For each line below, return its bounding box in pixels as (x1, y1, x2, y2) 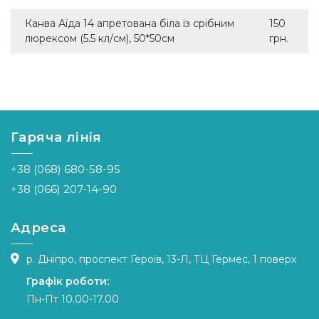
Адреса (11, 220, 66, 236)
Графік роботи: (26, 275, 109, 288)
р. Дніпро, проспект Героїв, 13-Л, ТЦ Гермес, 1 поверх (26, 253, 296, 266)
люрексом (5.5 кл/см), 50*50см (25, 31, 174, 45)
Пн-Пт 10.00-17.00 (26, 293, 119, 305)
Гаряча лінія (11, 130, 102, 145)
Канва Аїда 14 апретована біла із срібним (25, 16, 234, 30)
